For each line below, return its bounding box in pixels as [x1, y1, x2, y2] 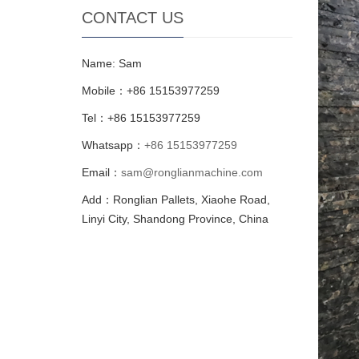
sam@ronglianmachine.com [121, 166, 263, 179]
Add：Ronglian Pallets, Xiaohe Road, [82, 193, 270, 207]
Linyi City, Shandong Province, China [82, 212, 268, 226]
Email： [82, 166, 121, 179]
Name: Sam [82, 57, 142, 71]
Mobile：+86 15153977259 [82, 84, 220, 98]
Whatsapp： [82, 139, 144, 152]
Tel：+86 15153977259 [82, 111, 200, 125]
